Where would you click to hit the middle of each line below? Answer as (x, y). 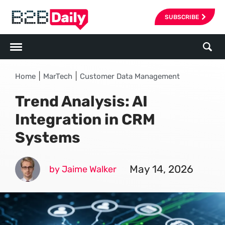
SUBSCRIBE (182, 17)
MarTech (58, 76)
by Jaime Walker (83, 169)
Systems (48, 138)
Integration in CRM (85, 120)
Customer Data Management (130, 76)
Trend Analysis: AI (81, 101)
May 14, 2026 (161, 169)
